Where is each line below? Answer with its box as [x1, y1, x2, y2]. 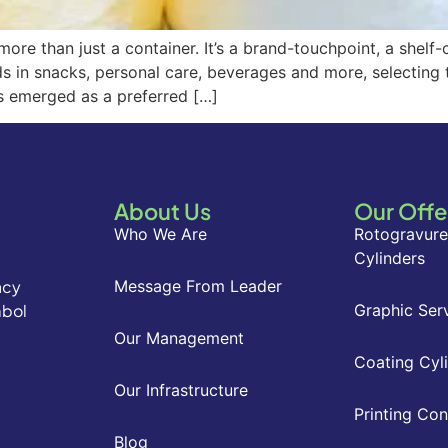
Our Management [114, 327, 244, 348]
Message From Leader [114, 275, 282, 296]
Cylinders [354, 247, 425, 268]
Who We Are [114, 223, 207, 244]
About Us [114, 196, 211, 225]
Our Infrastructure [114, 379, 248, 400]
